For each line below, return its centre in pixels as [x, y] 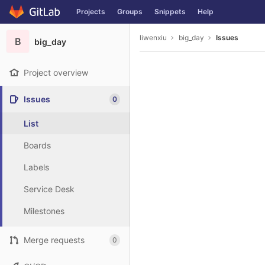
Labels [36, 167]
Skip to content [38, 17]
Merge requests [54, 240]
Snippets [170, 12]
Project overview [56, 72]
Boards [37, 145]
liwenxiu [153, 37]
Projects [91, 12]
